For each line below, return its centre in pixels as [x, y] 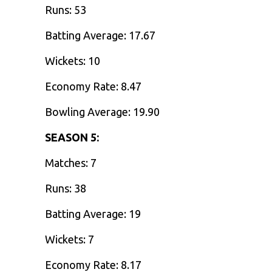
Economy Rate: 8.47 [93, 86]
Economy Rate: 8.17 [93, 265]
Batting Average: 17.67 [100, 35]
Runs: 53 [66, 10]
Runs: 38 [66, 188]
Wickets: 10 [73, 61]
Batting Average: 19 [93, 214]
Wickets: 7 [70, 239]
